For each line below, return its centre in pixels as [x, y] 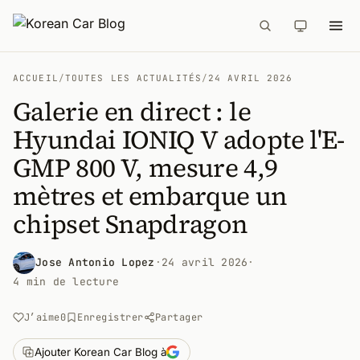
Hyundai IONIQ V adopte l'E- [179, 140]
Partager [179, 317]
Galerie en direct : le [132, 112]
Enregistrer [110, 317]
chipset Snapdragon [131, 224]
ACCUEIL [36, 78]
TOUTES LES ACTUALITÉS [133, 78]
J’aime [42, 317]
